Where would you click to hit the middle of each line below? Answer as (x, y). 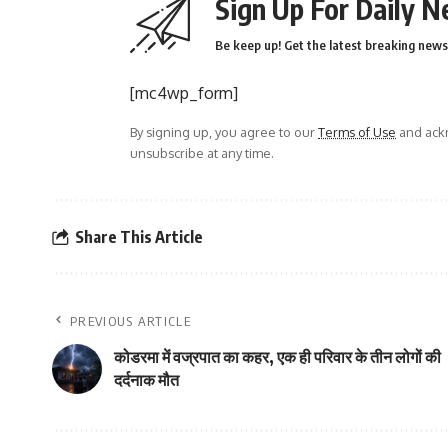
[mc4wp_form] (184, 93)
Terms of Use (357, 132)
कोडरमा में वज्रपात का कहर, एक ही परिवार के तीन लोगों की (277, 357)
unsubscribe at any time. (202, 153)
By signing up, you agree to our (224, 132)
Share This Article (139, 236)
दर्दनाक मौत (146, 380)
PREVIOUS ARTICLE (130, 321)
